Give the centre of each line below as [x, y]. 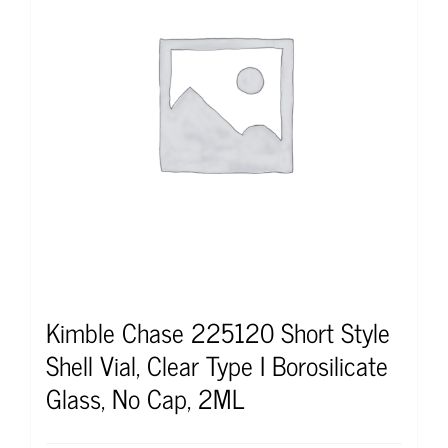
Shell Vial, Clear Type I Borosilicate [217, 365]
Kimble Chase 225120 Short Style [218, 332]
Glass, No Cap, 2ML [145, 398]
